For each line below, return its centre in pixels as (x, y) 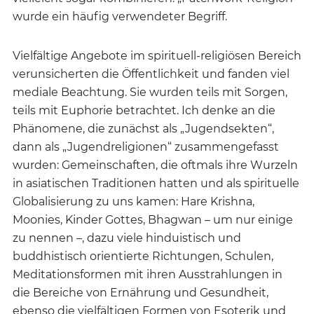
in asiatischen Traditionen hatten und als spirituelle (156, 184)
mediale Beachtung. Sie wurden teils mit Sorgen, (150, 93)
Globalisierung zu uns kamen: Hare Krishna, (134, 202)
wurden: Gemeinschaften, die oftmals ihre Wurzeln (155, 165)
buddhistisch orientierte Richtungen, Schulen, (143, 257)
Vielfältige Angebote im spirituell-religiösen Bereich (157, 56)
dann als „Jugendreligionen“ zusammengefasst (146, 147)
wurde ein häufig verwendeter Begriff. (120, 17)
